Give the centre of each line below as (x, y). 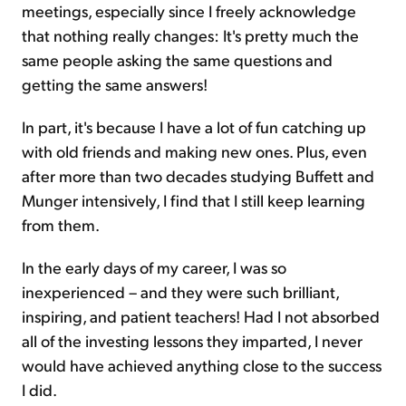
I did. (39, 389)
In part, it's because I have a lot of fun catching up (194, 126)
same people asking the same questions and (177, 59)
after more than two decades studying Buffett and (198, 175)
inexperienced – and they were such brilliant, (180, 291)
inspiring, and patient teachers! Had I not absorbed (201, 315)
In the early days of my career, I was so (154, 266)
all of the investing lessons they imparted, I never (192, 340)
